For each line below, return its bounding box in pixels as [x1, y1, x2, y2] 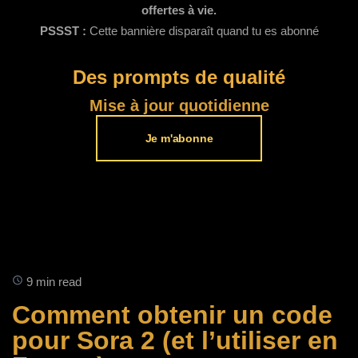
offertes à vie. [141, 3, 217, 17]
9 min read [23, 275, 82, 288]
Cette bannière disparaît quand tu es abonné [89, 24, 319, 38]
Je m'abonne [145, 132, 213, 145]
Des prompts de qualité [73, 66, 285, 88]
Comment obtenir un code [12, 300, 332, 329]
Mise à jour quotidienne [89, 97, 269, 114]
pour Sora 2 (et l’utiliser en [12, 326, 338, 355]
